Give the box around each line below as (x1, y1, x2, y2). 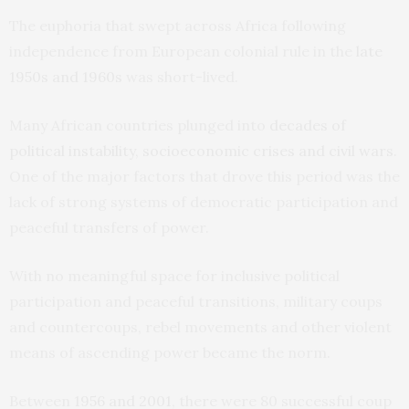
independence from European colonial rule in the (9, 41, 356, 60)
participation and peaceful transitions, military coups (9, 291, 383, 310)
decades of (269, 115, 346, 134)
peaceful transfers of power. (9, 217, 209, 236)
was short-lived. (122, 67, 238, 86)
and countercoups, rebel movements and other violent (9, 317, 392, 336)
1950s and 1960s (9, 67, 122, 86)
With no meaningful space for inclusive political (9, 266, 340, 285)
